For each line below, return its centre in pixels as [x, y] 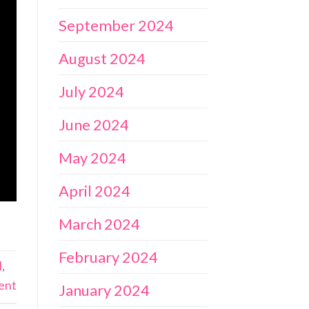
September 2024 [116, 26]
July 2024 [91, 92]
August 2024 [102, 59]
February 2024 [108, 257]
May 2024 [92, 158]
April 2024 [94, 191]
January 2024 [104, 290]
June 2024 [93, 125]
